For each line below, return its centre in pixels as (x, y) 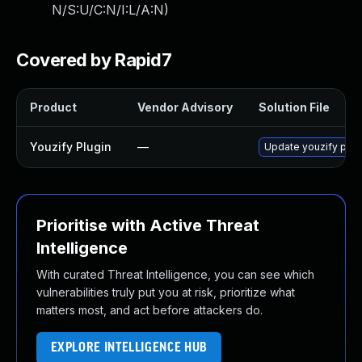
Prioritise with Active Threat (148, 225)
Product (53, 107)
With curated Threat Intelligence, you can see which (175, 274)
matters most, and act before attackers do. (149, 310)
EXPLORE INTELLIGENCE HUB (129, 348)
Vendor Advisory (185, 107)
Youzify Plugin (71, 147)
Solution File (294, 107)
